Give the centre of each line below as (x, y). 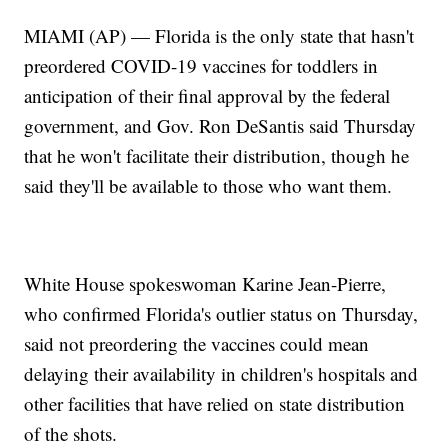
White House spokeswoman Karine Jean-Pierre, (205, 284)
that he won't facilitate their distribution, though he (217, 156)
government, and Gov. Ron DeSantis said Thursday (220, 126)
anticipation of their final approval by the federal (207, 96)
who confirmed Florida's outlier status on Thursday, (221, 314)
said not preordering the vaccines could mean (197, 344)
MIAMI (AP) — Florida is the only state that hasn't (219, 36)
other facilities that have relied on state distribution (215, 404)
